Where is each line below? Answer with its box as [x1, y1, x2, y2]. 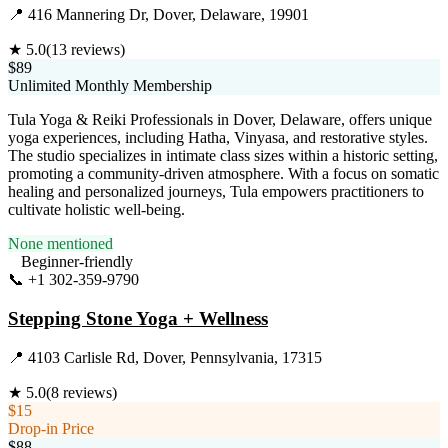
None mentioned [8, 235, 113, 253]
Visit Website [139, 271, 222, 289]
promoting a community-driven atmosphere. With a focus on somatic [8, 165, 439, 183]
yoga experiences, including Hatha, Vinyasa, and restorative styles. [8, 129, 428, 147]
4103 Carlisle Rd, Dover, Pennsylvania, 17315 [28, 348, 322, 366]
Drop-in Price [8, 419, 94, 437]
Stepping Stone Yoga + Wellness [8, 308, 268, 330]
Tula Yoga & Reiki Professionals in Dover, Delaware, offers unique [8, 111, 432, 129]
